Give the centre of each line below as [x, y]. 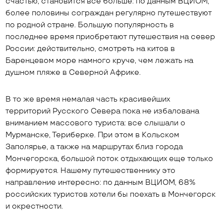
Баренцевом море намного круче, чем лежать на [100, 61]
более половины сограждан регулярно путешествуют [109, 13]
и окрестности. [34, 206]
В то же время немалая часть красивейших [88, 99]
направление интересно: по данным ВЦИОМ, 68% [101, 183]
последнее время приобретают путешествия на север [111, 37]
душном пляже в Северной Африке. [73, 73]
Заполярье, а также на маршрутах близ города [94, 147]
